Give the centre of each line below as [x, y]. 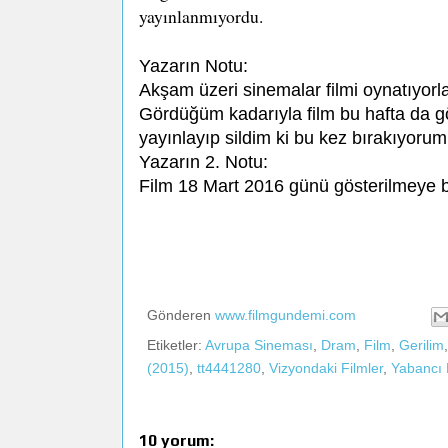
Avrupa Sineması [259, 344]
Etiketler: [176, 344]
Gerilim [421, 344]
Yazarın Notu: [193, 65]
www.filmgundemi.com [285, 315]
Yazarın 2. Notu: [206, 161]
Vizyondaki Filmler [326, 367]
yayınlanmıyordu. [201, 15]
